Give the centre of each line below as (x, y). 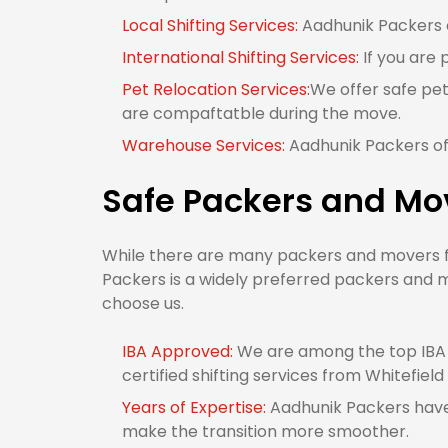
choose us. (143, 303)
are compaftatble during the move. (261, 113)
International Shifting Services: (242, 57)
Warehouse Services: (205, 145)
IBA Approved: (179, 351)
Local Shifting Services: (212, 25)
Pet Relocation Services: (216, 89)
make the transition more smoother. (265, 431)
